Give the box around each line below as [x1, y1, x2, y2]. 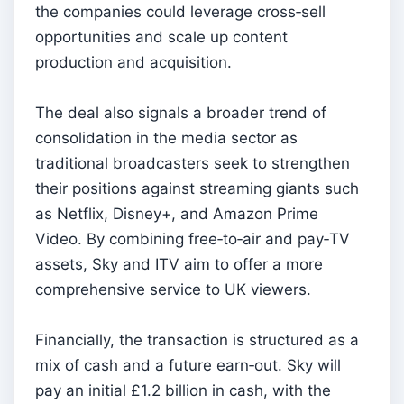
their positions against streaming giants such [35, 179, 359, 197]
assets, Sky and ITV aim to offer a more [35, 254, 323, 273]
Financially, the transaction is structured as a [35, 330, 359, 349]
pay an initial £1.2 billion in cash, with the [35, 381, 331, 399]
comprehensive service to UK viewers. [35, 280, 311, 298]
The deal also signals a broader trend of [35, 103, 326, 122]
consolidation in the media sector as [35, 128, 298, 147]
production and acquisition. [35, 52, 232, 71]
